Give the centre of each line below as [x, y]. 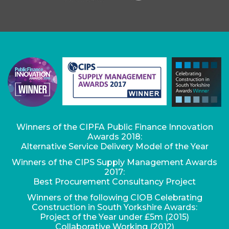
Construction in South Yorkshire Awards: [114, 207]
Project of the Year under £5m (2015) [114, 217]
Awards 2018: [114, 136]
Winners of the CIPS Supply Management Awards [114, 162]
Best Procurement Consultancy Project [114, 181]
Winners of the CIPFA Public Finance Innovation [114, 127]
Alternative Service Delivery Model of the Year [114, 146]
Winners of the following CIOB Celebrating [114, 197]
